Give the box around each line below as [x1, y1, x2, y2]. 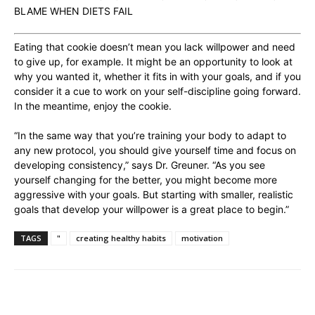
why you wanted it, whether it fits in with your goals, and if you [14, 70, 301, 82]
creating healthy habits [76, 232, 166, 243]
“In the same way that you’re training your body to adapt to [14, 129, 286, 141]
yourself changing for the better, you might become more [14, 173, 277, 186]
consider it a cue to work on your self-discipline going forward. [14, 84, 301, 97]
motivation [181, 232, 223, 243]
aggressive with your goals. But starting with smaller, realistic [14, 188, 293, 200]
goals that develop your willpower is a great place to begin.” [14, 202, 289, 215]
